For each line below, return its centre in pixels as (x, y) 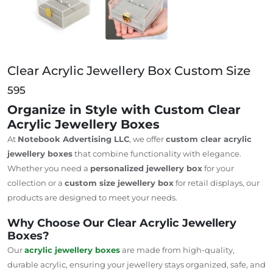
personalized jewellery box (146, 168)
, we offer (147, 139)
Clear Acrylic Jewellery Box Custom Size (129, 70)
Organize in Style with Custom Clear (124, 109)
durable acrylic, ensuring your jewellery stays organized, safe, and (136, 264)
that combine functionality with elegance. (157, 153)
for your (218, 168)
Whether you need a (49, 168)
